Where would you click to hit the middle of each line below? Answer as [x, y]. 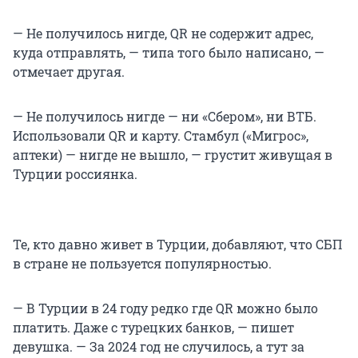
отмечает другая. [69, 72]
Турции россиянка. [75, 174]
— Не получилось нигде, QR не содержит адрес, [163, 34]
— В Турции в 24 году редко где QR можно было [165, 308]
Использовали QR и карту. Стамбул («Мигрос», [161, 136]
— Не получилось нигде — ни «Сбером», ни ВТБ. [165, 117]
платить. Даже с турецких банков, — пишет [153, 328]
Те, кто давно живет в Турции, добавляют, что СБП [177, 245]
